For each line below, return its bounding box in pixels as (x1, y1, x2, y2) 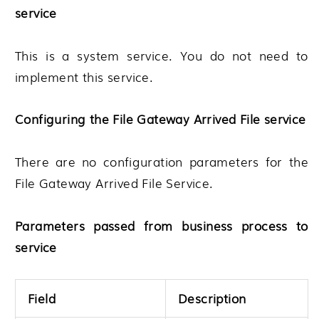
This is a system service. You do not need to (15, 46, 308, 64)
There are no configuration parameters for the (15, 152, 308, 171)
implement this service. (15, 67, 154, 85)
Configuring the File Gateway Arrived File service (15, 110, 306, 128)
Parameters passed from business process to (15, 216, 308, 234)
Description (178, 288, 246, 307)
